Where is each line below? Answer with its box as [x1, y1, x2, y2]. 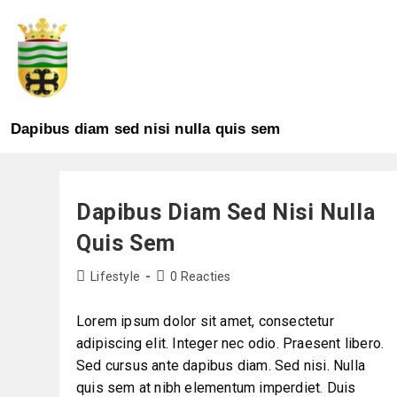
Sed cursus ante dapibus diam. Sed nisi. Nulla [75, 356, 365, 374]
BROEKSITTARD [66, 48, 301, 81]
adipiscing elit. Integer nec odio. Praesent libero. [75, 334, 385, 352]
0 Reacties [170, 269, 231, 284]
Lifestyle [90, 269, 140, 284]
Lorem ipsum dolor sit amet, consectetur [75, 312, 334, 330]
